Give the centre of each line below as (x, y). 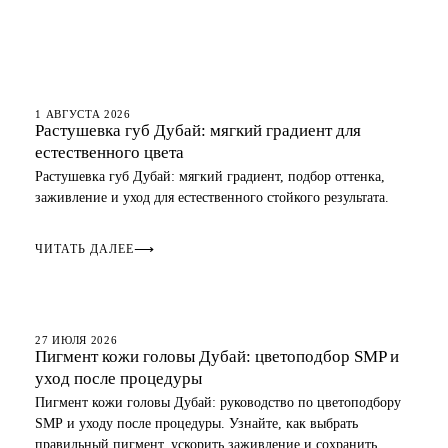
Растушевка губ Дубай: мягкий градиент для (198, 130)
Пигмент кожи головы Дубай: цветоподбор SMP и (217, 356)
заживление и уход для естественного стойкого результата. (212, 197)
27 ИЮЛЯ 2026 (76, 340)
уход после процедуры (119, 378)
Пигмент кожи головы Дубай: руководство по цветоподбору (218, 402)
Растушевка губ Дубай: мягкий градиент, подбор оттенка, (210, 176)
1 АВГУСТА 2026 (83, 114)
